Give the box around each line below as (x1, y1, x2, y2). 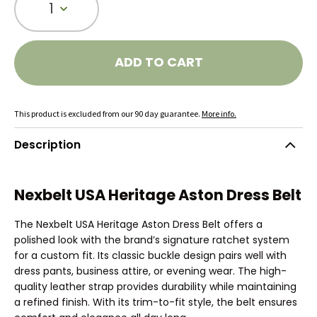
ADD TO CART (114, 53, 203, 71)
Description (14, 137, 81, 153)
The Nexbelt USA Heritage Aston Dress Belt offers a (14, 217, 263, 231)
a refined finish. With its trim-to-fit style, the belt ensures (14, 294, 297, 309)
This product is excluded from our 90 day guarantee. (14, 108, 202, 119)
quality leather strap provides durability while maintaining (14, 279, 296, 294)
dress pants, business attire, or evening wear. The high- (14, 263, 287, 278)
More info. (202, 108, 236, 119)
